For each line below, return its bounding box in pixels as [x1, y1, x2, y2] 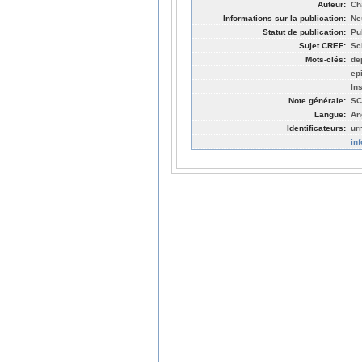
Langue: [314, 109, 346, 119]
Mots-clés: [305, 54, 346, 64]
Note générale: [288, 95, 346, 105]
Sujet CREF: [299, 40, 346, 50]
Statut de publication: [263, 27, 346, 36]
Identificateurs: [287, 123, 346, 133]
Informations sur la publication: [223, 13, 346, 23]
